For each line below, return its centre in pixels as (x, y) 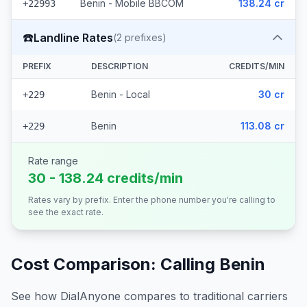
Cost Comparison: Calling (115, 264)
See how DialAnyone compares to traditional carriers (149, 296)
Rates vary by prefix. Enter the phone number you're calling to (152, 200)
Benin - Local (121, 94)
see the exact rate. (66, 212)
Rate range (53, 161)
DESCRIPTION (120, 66)
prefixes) (144, 37)
